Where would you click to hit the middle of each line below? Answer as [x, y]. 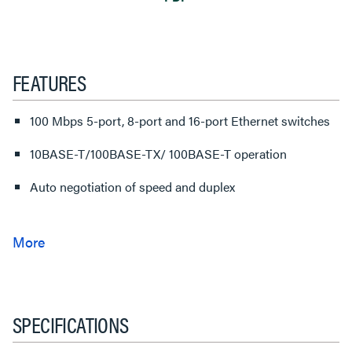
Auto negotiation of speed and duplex [132, 186]
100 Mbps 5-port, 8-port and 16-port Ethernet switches [180, 120]
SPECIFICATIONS [71, 323]
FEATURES [49, 81]
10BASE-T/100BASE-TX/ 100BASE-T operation [158, 153]
